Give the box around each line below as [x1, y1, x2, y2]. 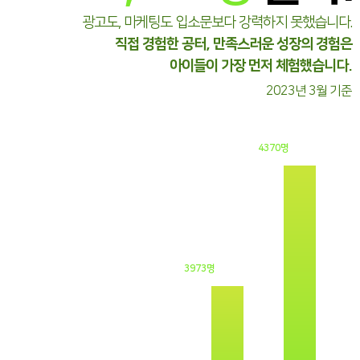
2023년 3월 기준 [266, 84, 352, 99]
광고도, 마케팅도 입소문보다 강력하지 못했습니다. [82, 14, 352, 31]
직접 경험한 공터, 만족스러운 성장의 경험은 [115, 36, 352, 53]
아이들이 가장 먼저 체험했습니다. [170, 58, 352, 75]
